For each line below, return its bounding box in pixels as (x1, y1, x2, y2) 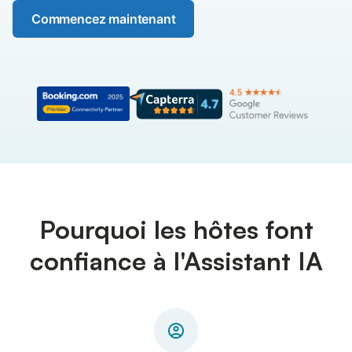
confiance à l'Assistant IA (29, 245, 323, 277)
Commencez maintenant (31, 11, 176, 27)
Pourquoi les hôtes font (38, 214, 313, 245)
